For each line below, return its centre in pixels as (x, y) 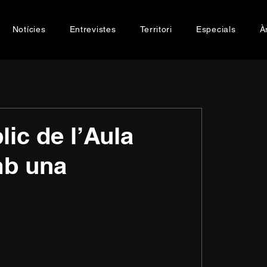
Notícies (29, 29)
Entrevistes (93, 29)
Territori (156, 29)
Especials (216, 29)
